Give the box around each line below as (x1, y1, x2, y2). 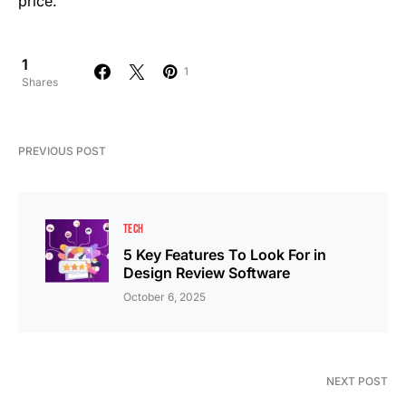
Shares (22, 74, 58, 89)
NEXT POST (326, 373, 388, 388)
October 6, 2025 (123, 289, 206, 304)
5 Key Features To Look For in (123, 245, 326, 264)
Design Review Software (123, 263, 290, 282)
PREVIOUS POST (18, 143, 106, 158)
